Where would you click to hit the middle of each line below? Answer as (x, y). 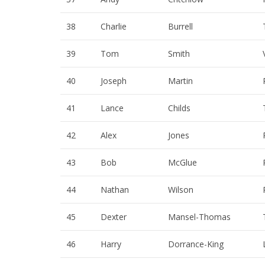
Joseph (114, 81)
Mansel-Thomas (199, 217)
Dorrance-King (196, 244)
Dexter (114, 217)
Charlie (114, 27)
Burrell (180, 27)
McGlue (182, 163)
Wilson (181, 190)
